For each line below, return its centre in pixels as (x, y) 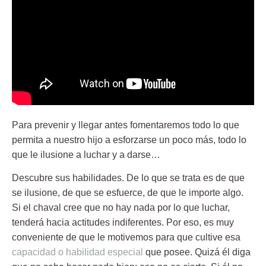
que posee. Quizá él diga (197, 252)
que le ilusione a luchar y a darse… (86, 155)
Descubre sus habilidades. (68, 178)
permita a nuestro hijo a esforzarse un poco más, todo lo (129, 140)
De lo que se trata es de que (184, 178)
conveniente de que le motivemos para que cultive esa (126, 237)
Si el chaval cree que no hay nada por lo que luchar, (121, 208)
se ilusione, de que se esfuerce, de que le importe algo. (128, 193)
